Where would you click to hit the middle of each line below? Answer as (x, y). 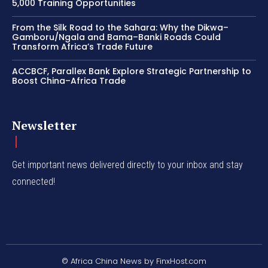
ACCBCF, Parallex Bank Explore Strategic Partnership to (132, 71)
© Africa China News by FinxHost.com (134, 261)
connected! (33, 181)
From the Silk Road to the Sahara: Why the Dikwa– (120, 27)
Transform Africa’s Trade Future (82, 46)
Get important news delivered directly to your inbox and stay (127, 165)
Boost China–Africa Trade (69, 80)
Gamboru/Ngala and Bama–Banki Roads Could (116, 37)
